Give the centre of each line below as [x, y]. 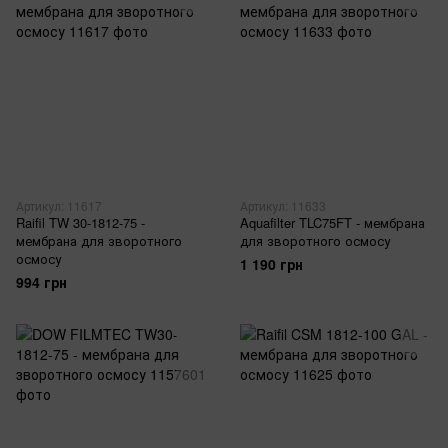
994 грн [41, 282]
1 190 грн [271, 264]
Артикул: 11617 [59, 205]
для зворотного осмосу [315, 240]
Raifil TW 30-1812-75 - [80, 222]
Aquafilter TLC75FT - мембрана [332, 222]
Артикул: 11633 [283, 205]
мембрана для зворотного [99, 240]
